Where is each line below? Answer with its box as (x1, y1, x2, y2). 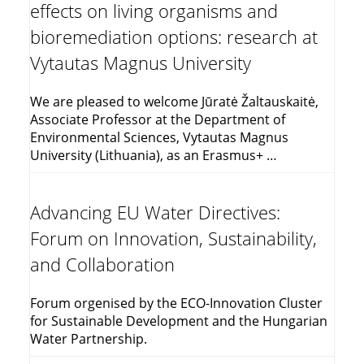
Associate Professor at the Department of (30, 110, 285, 129)
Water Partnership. (30, 330, 147, 349)
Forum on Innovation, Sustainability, (30, 227, 317, 251)
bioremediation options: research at (30, 25, 318, 50)
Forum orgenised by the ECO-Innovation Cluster (30, 294, 323, 313)
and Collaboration (30, 253, 175, 277)
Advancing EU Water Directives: (30, 201, 280, 225)
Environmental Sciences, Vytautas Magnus (30, 128, 288, 147)
